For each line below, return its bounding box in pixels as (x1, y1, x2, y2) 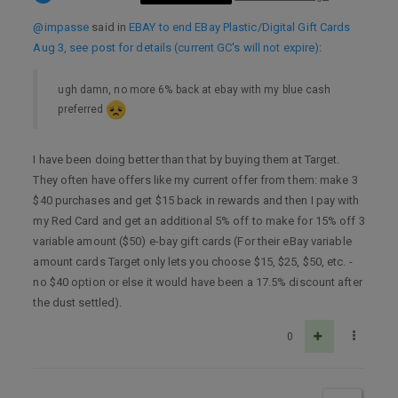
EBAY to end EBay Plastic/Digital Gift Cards (129, 20, 351, 35)
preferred (58, 102, 107, 115)
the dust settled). (33, 296, 123, 310)
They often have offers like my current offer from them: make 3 (33, 173, 358, 187)
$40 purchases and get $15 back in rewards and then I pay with (33, 194, 360, 208)
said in (89, 20, 130, 35)
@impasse (33, 20, 90, 35)
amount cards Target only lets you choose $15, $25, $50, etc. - (33, 255, 353, 269)
